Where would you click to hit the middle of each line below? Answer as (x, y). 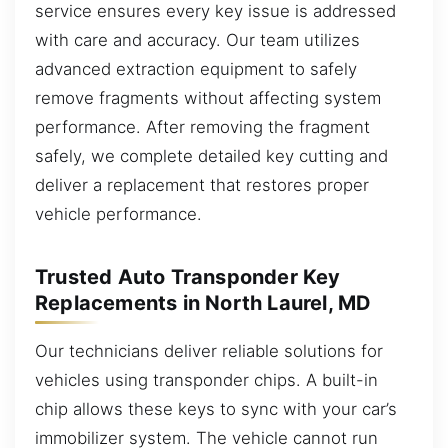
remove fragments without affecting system (208, 97)
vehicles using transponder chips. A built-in (206, 379)
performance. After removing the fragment (202, 126)
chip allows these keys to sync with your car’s (216, 408)
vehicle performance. (118, 213)
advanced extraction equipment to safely (196, 68)
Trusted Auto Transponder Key (188, 276)
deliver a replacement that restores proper (202, 184)
